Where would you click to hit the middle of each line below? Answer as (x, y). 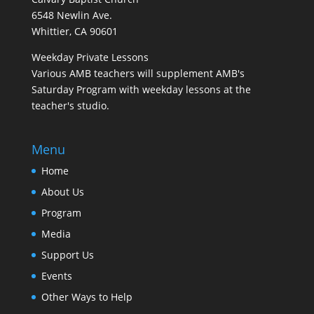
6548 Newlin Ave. (71, 15)
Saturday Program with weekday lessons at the (141, 90)
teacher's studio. (70, 106)
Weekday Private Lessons (90, 57)
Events (56, 275)
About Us (62, 191)
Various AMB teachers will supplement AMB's (138, 74)
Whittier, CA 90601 (74, 32)
